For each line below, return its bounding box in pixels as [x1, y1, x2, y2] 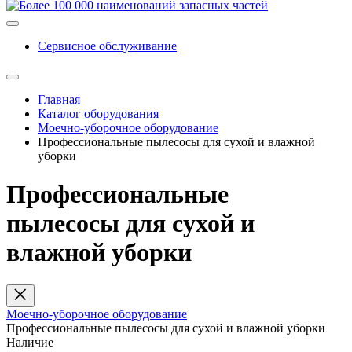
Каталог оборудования [38, 107, 159, 120]
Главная [38, 93, 80, 106]
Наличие [6, 335, 53, 349]
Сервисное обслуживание [38, 39, 177, 53]
